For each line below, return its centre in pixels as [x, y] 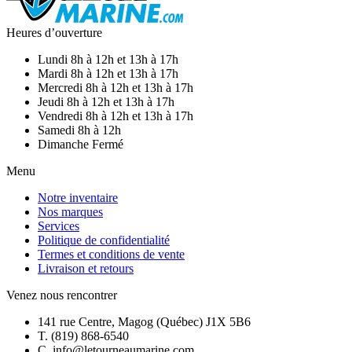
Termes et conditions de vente [111, 255]
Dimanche [63, 145]
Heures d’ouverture [54, 33]
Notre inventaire [78, 198]
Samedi [56, 130]
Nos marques [70, 212]
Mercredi [60, 88]
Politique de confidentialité [104, 240]
